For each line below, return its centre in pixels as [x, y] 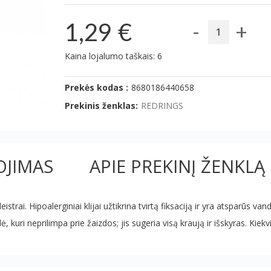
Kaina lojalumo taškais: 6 [113, 56]
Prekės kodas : [96, 87]
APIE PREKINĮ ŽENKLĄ [177, 166]
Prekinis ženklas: [101, 106]
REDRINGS [162, 106]
